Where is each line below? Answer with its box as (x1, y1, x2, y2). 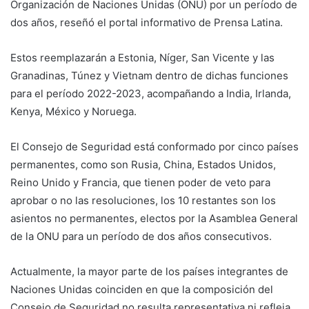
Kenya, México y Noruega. (10, 104, 137, 118)
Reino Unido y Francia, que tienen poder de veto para (10, 175, 270, 189)
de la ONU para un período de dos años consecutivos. (10, 229, 272, 243)
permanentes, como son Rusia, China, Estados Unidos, (10, 157, 276, 171)
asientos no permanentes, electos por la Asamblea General (10, 211, 298, 225)
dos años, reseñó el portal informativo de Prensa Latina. (10, 15, 283, 29)
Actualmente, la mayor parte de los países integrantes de (10, 264, 288, 278)
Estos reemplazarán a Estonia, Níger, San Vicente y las (10, 50, 275, 64)
